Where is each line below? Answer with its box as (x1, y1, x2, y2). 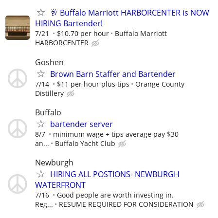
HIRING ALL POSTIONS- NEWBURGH (50, 169, 180, 180)
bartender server (50, 118, 113, 129)
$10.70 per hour (57, 29, 109, 38)
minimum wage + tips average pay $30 (53, 129, 179, 139)
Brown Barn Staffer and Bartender (50, 68, 176, 79)
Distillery (35, 88, 64, 98)
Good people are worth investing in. (57, 190, 174, 200)
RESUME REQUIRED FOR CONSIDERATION (59, 200, 194, 209)
